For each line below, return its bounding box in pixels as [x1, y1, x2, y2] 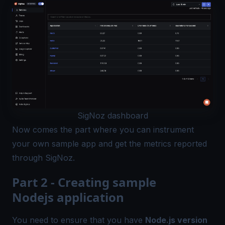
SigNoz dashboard [77, 110, 148, 121]
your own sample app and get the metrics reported [12, 139, 207, 149]
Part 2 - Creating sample [12, 174, 156, 191]
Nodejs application [12, 189, 124, 206]
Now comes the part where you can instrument [12, 125, 194, 135]
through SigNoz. [12, 153, 75, 163]
